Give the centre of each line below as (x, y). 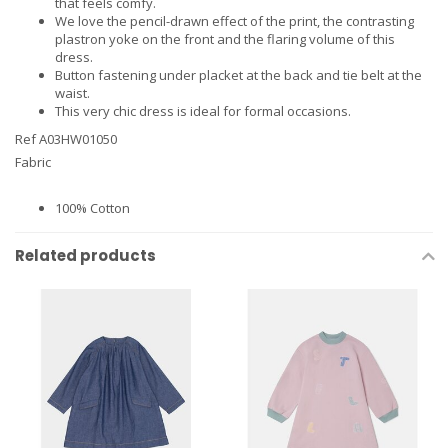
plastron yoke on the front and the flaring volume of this (225, 38)
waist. (72, 92)
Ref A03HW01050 (66, 138)
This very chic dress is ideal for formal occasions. (203, 110)
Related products (85, 256)
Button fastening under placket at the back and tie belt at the (238, 74)
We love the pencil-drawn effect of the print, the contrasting (234, 20)
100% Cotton (92, 208)
